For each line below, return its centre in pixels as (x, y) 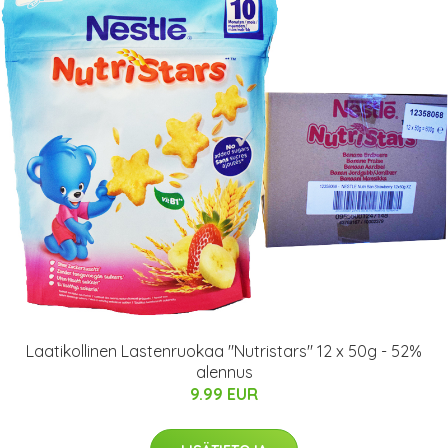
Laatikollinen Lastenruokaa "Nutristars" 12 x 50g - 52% (224, 351)
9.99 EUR (224, 394)
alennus (224, 372)
